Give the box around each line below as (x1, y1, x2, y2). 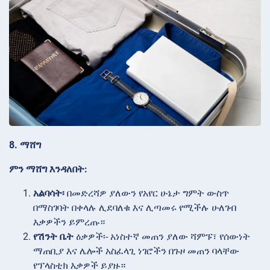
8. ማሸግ (9, 139, 41, 151)
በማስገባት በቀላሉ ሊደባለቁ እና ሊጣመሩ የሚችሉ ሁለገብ (33, 201, 236, 213)
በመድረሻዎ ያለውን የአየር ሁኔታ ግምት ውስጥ (64, 187, 229, 199)
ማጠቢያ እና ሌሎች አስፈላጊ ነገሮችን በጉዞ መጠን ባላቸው (33, 245, 239, 257)
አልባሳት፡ (33, 187, 64, 199)
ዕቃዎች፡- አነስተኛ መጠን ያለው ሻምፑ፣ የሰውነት (74, 230, 250, 242)
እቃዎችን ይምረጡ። (33, 216, 105, 228)
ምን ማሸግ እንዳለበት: (9, 163, 87, 175)
